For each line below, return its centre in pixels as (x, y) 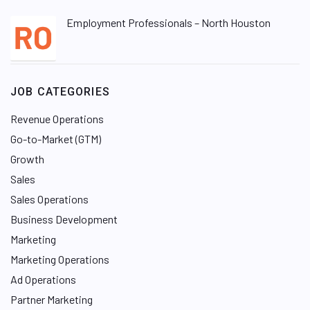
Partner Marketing (52, 299)
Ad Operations (43, 279)
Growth (27, 159)
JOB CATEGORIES (60, 92)
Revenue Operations (57, 119)
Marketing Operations (60, 259)
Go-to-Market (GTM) (56, 139)
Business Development (64, 219)
